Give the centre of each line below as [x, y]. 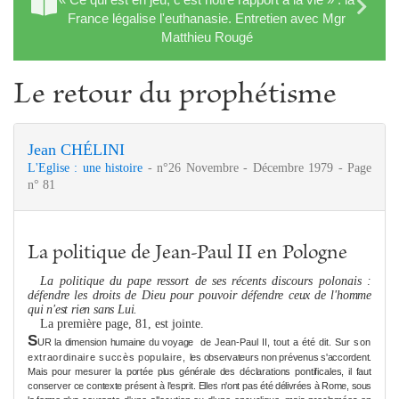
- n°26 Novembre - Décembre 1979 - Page [260, 167]
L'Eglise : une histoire [88, 167]
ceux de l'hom [323, 295]
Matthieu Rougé [207, 37]
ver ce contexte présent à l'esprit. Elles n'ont [150, 385]
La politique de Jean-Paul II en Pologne [187, 253]
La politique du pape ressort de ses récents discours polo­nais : [206, 281]
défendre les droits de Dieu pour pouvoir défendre [158, 295]
